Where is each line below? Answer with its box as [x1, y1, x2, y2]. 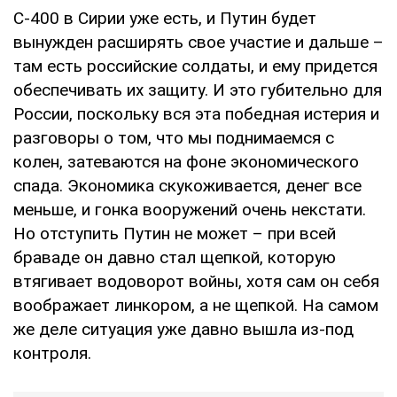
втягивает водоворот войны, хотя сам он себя [13, 270, 379, 292]
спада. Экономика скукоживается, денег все [13, 175, 362, 196]
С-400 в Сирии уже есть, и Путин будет [13, 7, 316, 28]
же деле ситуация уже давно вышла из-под [13, 318, 354, 339]
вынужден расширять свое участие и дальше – [13, 31, 384, 52]
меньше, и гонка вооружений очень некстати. [13, 198, 366, 220]
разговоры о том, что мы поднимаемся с [13, 127, 334, 148]
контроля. [13, 342, 91, 363]
